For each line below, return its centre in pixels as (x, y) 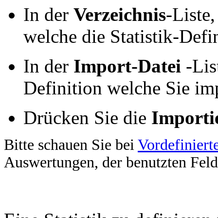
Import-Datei (127, 66)
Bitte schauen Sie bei (71, 145)
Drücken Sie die (87, 118)
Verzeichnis (120, 14)
